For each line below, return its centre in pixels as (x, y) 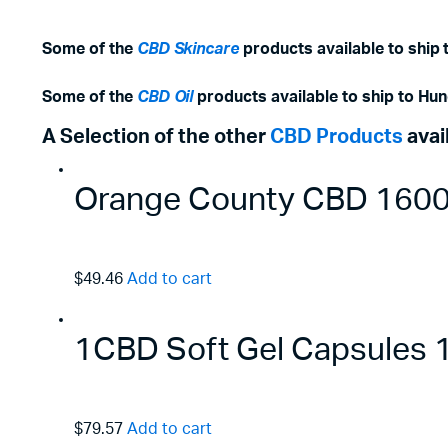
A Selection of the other (156, 136)
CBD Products (336, 136)
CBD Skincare (188, 48)
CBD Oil (165, 96)
